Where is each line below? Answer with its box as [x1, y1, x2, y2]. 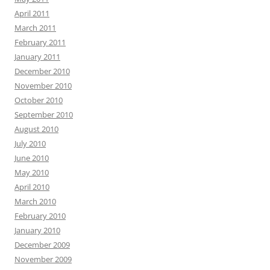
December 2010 [14, 66, 70, 77]
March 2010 [14, 196, 56, 207]
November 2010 [14, 80, 72, 92]
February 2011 [14, 37, 66, 48]
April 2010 [14, 181, 49, 193]
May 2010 [14, 167, 49, 178]
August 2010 [14, 124, 58, 135]
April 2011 [14, 8, 49, 19]
